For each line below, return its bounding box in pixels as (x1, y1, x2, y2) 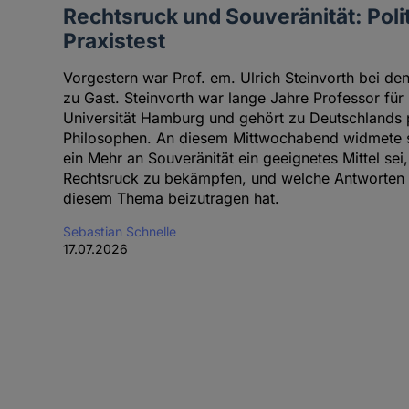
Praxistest (62, 28, 165, 54)
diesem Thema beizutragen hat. (62, 189, 279, 208)
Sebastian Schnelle (62, 224, 176, 240)
